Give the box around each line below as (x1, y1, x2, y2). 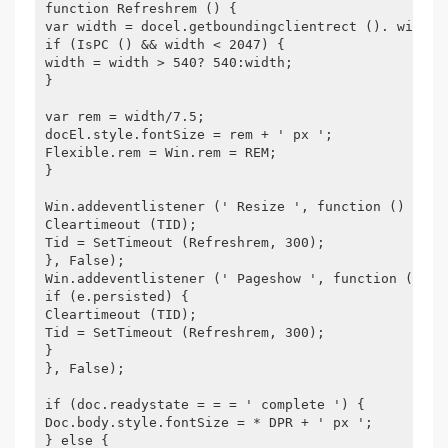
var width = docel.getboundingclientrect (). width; (45, 19, 445, 34)
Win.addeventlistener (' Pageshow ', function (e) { (45, 271, 445, 286)
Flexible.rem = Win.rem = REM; (45, 145, 277, 160)
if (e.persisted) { (45, 289, 189, 304)
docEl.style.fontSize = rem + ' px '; (45, 127, 333, 142)
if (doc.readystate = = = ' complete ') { (45, 397, 365, 412)
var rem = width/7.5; (45, 109, 205, 124)
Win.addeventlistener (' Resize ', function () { (45, 199, 421, 214)
